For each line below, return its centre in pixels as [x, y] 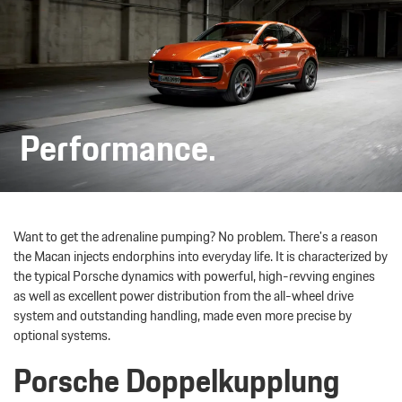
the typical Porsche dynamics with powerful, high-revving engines [194, 276]
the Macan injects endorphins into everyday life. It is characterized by [201, 257]
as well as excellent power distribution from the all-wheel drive [184, 296]
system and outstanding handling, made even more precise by [183, 316]
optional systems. [62, 336]
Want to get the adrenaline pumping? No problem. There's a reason [196, 237]
